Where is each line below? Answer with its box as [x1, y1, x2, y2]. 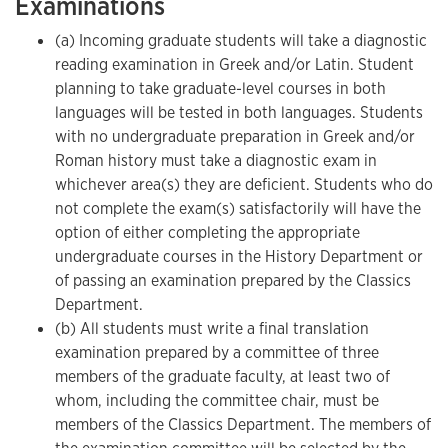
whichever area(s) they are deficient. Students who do [55, 174, 433, 195]
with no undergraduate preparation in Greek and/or [55, 126, 415, 147]
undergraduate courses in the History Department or [55, 246, 423, 267]
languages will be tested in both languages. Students [55, 102, 423, 123]
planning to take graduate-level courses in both [55, 78, 386, 99]
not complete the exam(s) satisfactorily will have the [55, 198, 421, 219]
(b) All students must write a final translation [55, 318, 369, 339]
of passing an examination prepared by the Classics [55, 270, 411, 291]
